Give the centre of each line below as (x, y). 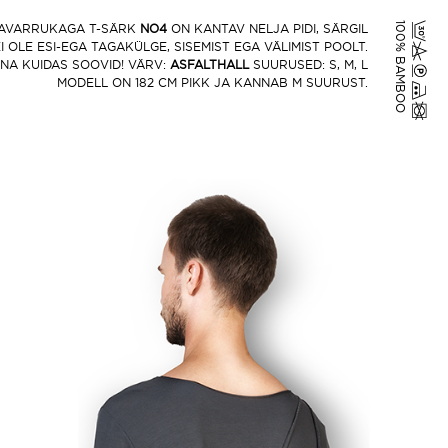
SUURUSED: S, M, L (308, 65)
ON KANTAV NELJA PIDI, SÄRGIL (267, 29)
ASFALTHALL (209, 65)
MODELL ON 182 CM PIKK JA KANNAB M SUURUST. (212, 83)
